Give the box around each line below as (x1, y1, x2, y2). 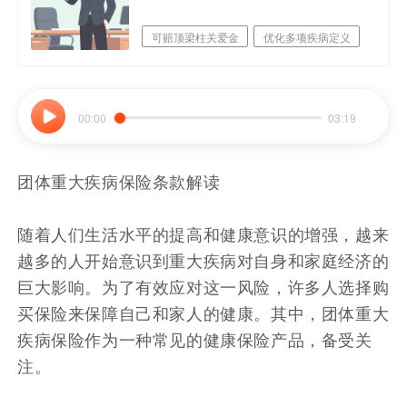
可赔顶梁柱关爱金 (151, 28, 239, 45)
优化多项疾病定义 (263, 28, 351, 45)
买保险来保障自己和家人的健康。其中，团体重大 (17, 300, 390, 324)
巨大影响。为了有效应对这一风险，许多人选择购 (17, 273, 390, 298)
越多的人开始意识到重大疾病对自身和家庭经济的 (17, 247, 390, 272)
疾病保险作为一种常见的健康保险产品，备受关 (17, 326, 372, 351)
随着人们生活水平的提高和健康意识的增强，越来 (17, 221, 390, 245)
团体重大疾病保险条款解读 (17, 168, 221, 193)
